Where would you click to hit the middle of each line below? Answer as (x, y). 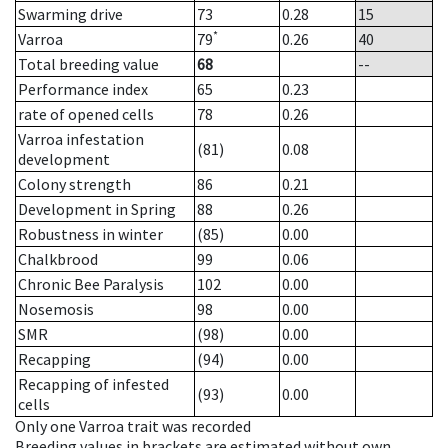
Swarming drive (70, 14)
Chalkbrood (58, 259)
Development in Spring (97, 209)
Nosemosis (56, 309)
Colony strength (74, 184)
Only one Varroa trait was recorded (133, 426)
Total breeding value (88, 64)
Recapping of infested (93, 384)
